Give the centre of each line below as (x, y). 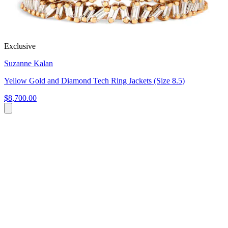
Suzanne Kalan (28, 63)
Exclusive (20, 46)
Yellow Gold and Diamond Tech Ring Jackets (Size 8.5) (94, 80)
